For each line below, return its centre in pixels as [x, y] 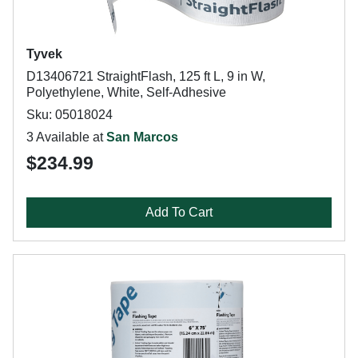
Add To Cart [179, 212]
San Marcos [142, 137]
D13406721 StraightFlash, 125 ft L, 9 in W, [146, 76]
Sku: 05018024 [70, 115]
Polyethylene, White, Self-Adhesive [126, 92]
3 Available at [66, 137]
